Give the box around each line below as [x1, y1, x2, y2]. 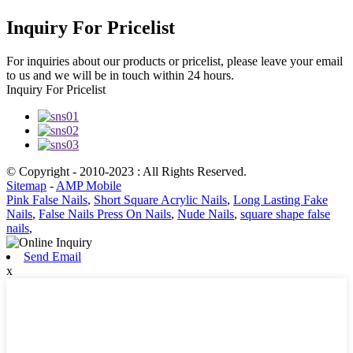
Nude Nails [177, 206, 234, 221]
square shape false [240, 206, 330, 221]
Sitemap [6, 178, 46, 192]
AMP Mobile [56, 178, 121, 192]
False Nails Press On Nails [39, 206, 171, 221]
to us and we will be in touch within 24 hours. [6, 68, 234, 82]
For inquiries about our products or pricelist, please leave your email [6, 54, 343, 68]
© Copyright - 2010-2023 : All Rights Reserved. [6, 164, 247, 178]
